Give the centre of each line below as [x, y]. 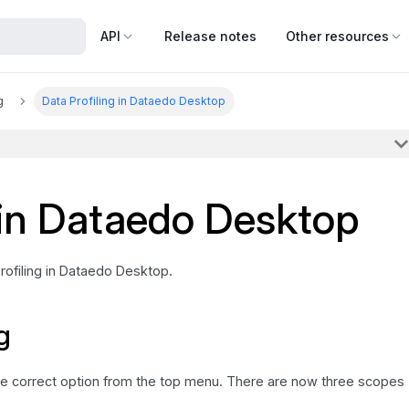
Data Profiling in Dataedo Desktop [134, 101]
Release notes [210, 36]
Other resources [337, 36]
